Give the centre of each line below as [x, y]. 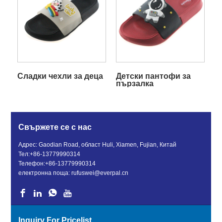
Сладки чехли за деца [60, 76]
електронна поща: [45, 173]
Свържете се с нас [55, 127]
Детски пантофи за [153, 76]
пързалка [135, 83]
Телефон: [32, 163]
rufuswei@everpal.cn [100, 173]
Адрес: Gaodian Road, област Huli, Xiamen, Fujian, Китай [98, 144]
